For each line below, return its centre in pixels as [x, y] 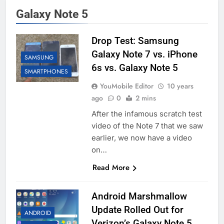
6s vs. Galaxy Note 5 [134, 68]
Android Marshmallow [139, 196]
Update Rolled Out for [137, 210]
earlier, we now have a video [141, 138]
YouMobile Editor [126, 86]
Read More [111, 168]
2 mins [145, 98]
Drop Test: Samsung [135, 41]
